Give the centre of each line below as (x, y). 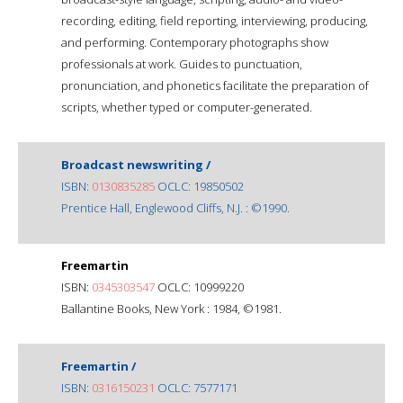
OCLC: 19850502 (199, 186)
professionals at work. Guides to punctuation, (182, 63)
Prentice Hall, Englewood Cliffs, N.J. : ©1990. (175, 207)
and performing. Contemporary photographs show (195, 42)
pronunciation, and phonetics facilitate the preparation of (215, 85)
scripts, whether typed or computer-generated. (187, 107)
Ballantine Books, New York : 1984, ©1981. (171, 308)
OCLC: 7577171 (196, 387)
